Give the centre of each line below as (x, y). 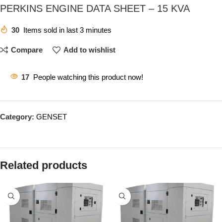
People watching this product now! (88, 77)
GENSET (52, 116)
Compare (27, 50)
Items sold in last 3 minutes (67, 30)
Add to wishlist (89, 50)
